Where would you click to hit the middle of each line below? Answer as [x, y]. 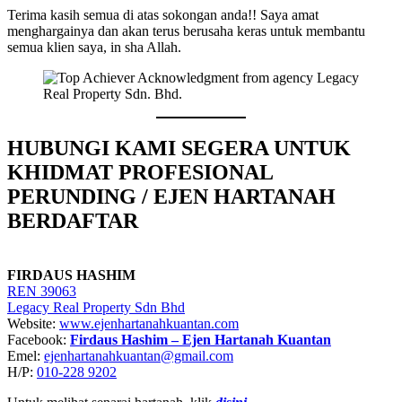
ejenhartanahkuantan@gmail [125, 355]
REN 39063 [42, 291]
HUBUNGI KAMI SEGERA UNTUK [179, 148]
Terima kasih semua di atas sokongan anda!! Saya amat [163, 14]
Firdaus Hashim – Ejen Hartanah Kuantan [201, 339]
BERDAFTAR [73, 220]
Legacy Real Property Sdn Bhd [96, 307]
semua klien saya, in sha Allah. [94, 47]
